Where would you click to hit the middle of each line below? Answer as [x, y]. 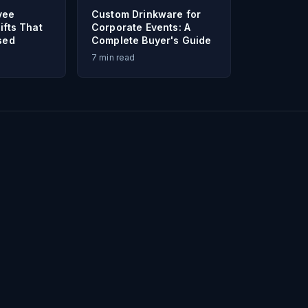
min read [116, 57]
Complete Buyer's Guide [152, 40]
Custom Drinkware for [146, 14]
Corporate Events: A [141, 27]
